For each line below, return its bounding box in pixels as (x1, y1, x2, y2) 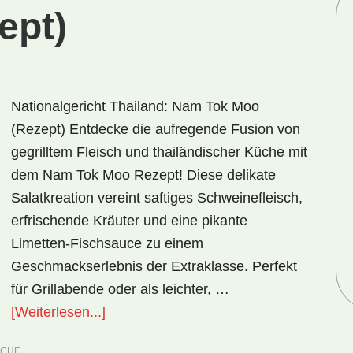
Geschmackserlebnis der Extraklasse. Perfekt (11, 258, 297, 274)
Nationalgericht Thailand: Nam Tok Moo (11, 98, 259, 114)
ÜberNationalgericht (105, 303, 230, 319)
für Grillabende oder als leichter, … (11, 281, 229, 297)
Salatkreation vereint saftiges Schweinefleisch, (11, 190, 303, 206)
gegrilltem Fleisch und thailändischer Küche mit (11, 144, 307, 160)
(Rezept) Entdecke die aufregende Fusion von (11, 121, 300, 137)
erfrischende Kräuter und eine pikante (11, 213, 247, 229)
